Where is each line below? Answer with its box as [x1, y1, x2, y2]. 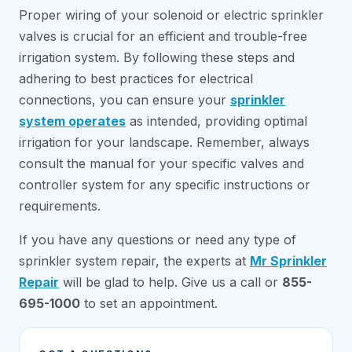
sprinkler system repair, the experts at [19, 253, 250, 269]
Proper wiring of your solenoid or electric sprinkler [19, 7, 324, 24]
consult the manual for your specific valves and [19, 156, 304, 172]
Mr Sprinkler [250, 253, 327, 269]
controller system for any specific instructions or [19, 177, 310, 193]
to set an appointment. [80, 295, 218, 312]
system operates [19, 113, 126, 130]
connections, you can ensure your [19, 92, 230, 108]
